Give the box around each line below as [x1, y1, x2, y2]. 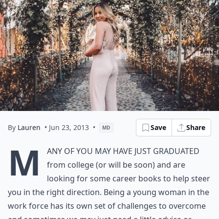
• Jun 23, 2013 [44, 123, 89, 132]
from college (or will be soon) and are [47, 159, 185, 170]
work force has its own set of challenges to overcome [8, 200, 206, 211]
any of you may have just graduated [47, 146, 199, 156]
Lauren [18, 123, 41, 132]
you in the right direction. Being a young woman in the [8, 187, 209, 197]
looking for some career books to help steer [47, 173, 210, 184]
